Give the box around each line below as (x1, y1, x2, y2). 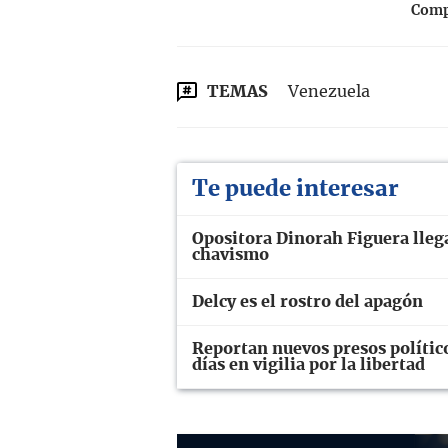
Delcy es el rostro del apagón (192, 294, 423, 311)
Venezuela (288, 84, 370, 101)
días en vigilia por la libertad (192, 357, 425, 374)
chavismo (192, 247, 269, 264)
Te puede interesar (192, 178, 399, 201)
